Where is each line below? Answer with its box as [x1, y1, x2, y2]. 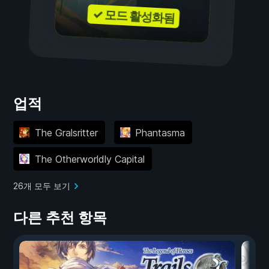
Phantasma [135, 126, 185, 139]
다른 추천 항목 [13, 209, 107, 227]
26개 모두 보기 [13, 181, 70, 192]
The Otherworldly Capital [34, 153, 145, 165]
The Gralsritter [34, 126, 98, 139]
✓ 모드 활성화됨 [92, 7, 175, 26]
